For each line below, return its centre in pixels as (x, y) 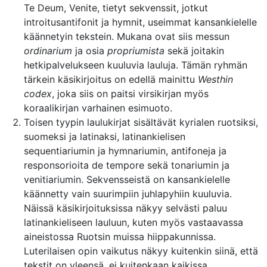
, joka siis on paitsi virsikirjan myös (130, 94)
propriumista (136, 51)
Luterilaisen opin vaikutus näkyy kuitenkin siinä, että (141, 251)
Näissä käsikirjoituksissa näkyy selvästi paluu (125, 208)
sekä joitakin (194, 51)
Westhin (215, 79)
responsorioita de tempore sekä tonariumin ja (127, 165)
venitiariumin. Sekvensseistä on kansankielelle (127, 179)
